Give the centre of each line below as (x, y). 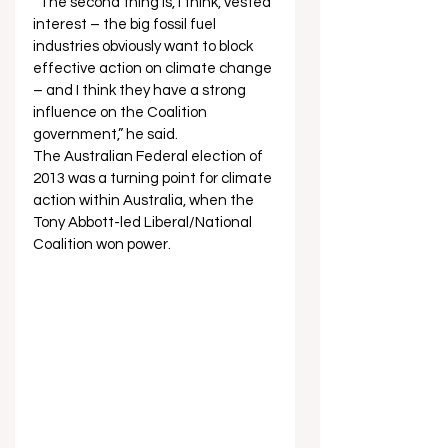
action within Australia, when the (145, 201)
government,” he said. (107, 135)
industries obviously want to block (144, 47)
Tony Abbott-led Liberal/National (144, 223)
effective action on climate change (154, 69)
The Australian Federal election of (149, 157)
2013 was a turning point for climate (154, 179)
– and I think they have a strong (141, 91)
